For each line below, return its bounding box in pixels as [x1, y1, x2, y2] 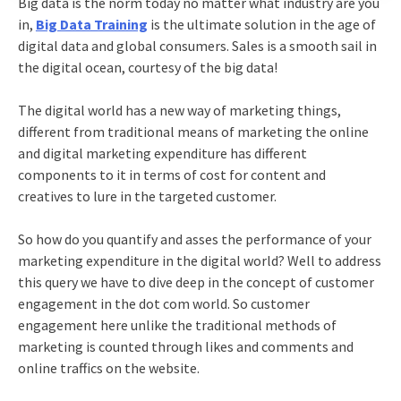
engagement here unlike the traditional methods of [17, 315, 337, 334]
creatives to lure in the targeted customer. [17, 186, 277, 205]
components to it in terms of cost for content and [17, 165, 326, 183]
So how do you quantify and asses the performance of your [17, 229, 371, 248]
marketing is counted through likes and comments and [17, 337, 354, 355]
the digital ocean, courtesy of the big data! [17, 57, 277, 76]
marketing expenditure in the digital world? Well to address [17, 251, 381, 269]
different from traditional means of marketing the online [17, 122, 369, 141]
